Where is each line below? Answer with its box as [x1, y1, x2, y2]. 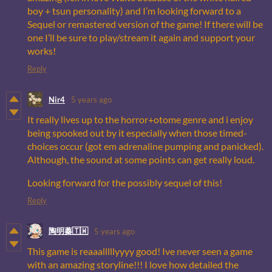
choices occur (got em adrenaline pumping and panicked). [27, 140, 263, 152]
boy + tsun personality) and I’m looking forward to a [27, 5, 241, 17]
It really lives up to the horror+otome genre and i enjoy [27, 114, 253, 126]
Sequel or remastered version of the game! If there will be [27, 18, 263, 30]
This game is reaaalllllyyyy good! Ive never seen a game [27, 245, 253, 257]
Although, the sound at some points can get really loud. [27, 154, 254, 166]
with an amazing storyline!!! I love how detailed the [27, 259, 239, 271]
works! [27, 45, 56, 57]
